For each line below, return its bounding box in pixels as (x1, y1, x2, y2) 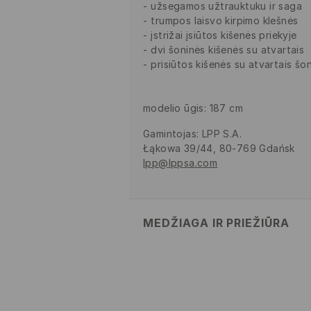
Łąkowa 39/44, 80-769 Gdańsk (143, 142, 295, 155)
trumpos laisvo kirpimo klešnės (151, 15, 299, 27)
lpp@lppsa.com (143, 157, 218, 169)
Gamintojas (143, 128, 197, 140)
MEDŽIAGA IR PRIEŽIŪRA (143, 216, 289, 230)
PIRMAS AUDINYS (143, 262, 228, 275)
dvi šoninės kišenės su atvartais (151, 44, 305, 56)
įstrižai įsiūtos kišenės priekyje (151, 29, 297, 42)
